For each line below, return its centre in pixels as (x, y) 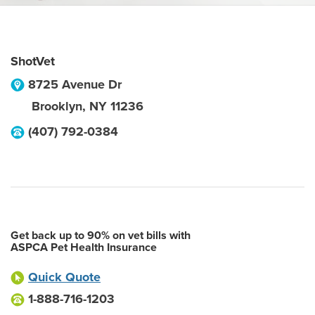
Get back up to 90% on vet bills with (101, 236)
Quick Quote (64, 277)
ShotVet (33, 61)
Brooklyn (57, 106)
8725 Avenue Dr (75, 84)
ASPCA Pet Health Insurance (84, 247)
